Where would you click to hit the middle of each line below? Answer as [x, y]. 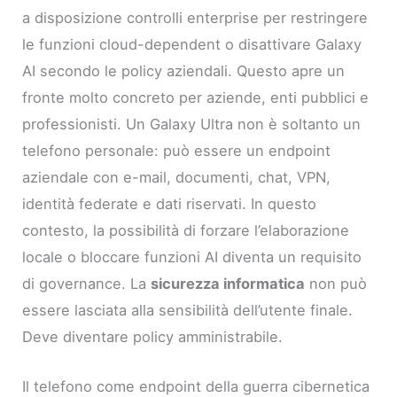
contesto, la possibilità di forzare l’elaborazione [186, 230]
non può [336, 283]
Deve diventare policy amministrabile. [153, 336]
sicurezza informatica [228, 283]
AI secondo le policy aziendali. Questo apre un [184, 70]
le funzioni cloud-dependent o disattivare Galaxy [192, 44]
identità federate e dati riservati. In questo [170, 203]
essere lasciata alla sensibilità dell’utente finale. [188, 310]
